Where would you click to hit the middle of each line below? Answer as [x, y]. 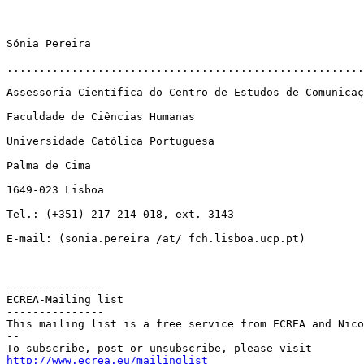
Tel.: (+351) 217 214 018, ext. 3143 [120, 214]
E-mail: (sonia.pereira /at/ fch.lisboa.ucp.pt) [156, 238]
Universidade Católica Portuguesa [110, 141]
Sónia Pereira [49, 43]
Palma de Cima [49, 165]
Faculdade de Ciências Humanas [101, 116]
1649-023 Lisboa [55, 189]
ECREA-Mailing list [65, 299]
